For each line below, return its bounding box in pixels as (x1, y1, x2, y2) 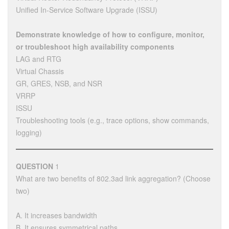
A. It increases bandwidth (16, 210, 97, 220)
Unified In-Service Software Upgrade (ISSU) (16, 4, 157, 15)
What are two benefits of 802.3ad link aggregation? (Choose (16, 173, 211, 184)
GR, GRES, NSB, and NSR (16, 78, 102, 88)
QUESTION (16, 161, 53, 171)
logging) (16, 127, 42, 138)
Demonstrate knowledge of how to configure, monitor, (16, 29, 204, 39)
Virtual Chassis (16, 65, 64, 76)
